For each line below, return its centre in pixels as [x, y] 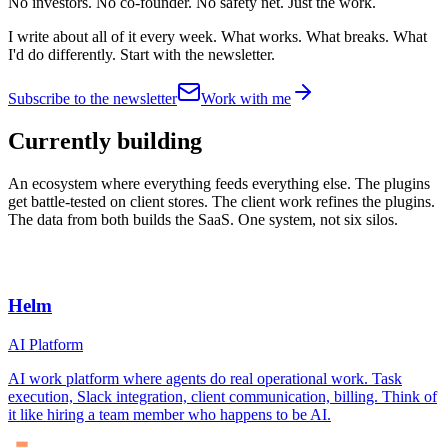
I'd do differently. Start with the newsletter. [141, 54]
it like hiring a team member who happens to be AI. [169, 415]
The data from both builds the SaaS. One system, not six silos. [203, 219]
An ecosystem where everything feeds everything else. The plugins [219, 183]
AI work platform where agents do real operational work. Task [205, 379]
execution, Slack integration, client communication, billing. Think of [222, 397]
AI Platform [45, 345]
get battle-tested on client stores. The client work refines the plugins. [221, 201]
